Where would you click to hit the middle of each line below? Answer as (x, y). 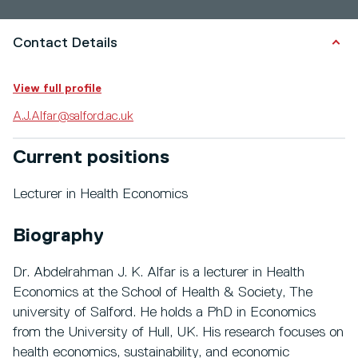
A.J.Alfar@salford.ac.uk (73, 117)
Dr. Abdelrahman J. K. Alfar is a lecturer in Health (159, 273)
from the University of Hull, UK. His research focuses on (178, 333)
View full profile (57, 89)
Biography (58, 236)
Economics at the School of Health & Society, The (163, 293)
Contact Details (65, 44)
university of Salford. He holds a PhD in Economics (164, 313)
